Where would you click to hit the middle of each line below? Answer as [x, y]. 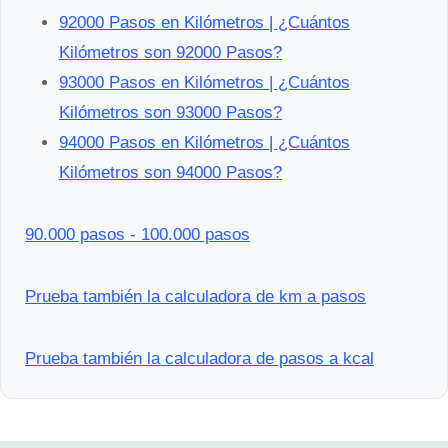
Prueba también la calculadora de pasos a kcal [199, 358]
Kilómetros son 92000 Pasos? [170, 52]
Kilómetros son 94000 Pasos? [170, 172]
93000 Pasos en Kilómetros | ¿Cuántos [204, 82]
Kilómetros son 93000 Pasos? [170, 112]
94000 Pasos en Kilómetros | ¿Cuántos [204, 142]
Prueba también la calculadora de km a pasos [195, 296]
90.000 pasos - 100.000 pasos [137, 234]
